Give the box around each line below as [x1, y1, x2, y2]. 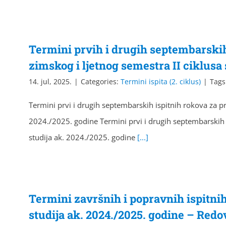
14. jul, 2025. [29, 77, 72, 86]
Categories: [81, 77, 121, 86]
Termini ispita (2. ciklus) [121, 77, 201, 86]
